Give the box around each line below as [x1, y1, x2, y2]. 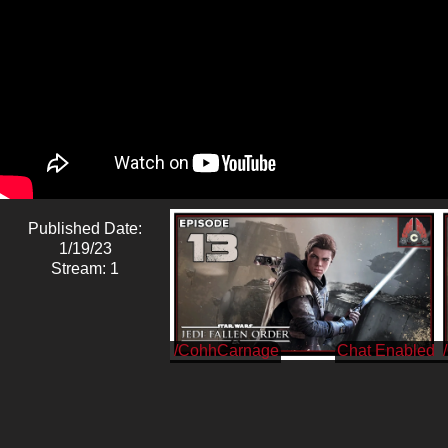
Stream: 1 [51, 259, 119, 277]
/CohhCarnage [174, 341, 279, 359]
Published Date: [28, 219, 142, 237]
